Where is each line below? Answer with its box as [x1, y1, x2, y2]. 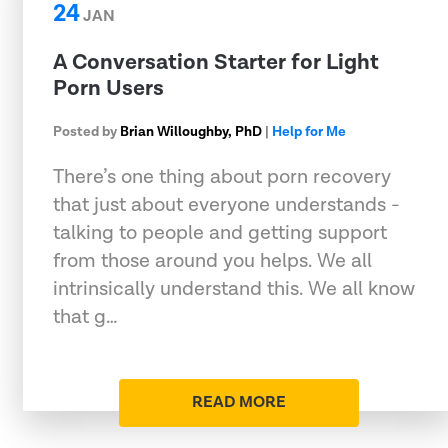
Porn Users [53, 73, 164, 103]
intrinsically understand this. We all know [53, 275, 415, 302]
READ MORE [192, 391, 286, 413]
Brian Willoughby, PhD [120, 122, 262, 141]
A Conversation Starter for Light [53, 47, 379, 77]
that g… [53, 303, 118, 330]
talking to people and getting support [53, 219, 387, 246]
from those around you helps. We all [53, 247, 372, 274]
